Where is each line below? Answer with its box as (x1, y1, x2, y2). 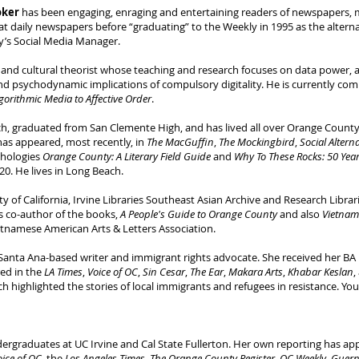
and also (277, 207, 322, 221)
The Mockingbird (219, 135, 295, 149)
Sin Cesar (143, 264, 185, 279)
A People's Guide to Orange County (120, 207, 277, 221)
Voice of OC (87, 264, 138, 279)
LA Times (44, 264, 83, 279)
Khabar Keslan (288, 264, 353, 279)
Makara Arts (228, 264, 283, 279)
